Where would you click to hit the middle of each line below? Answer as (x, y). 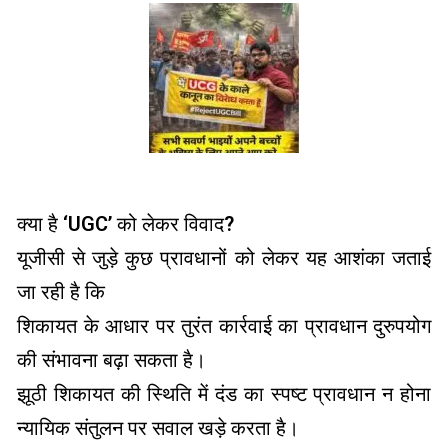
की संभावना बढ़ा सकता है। (111, 359)
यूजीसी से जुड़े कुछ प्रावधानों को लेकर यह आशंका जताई (224, 257)
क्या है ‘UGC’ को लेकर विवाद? (125, 223)
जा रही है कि (61, 291)
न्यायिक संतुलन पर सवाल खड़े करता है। (158, 427)
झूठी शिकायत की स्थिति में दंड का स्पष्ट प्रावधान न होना (224, 393)
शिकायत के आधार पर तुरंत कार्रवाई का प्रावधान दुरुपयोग (224, 325)
